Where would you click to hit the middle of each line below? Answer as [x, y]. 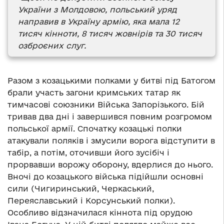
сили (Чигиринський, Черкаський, [81, 188]
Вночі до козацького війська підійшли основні [105, 176]
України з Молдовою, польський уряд [97, 9]
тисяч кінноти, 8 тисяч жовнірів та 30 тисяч [110, 33]
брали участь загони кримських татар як [94, 92]
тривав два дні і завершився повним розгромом [110, 116]
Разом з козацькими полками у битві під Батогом [111, 80]
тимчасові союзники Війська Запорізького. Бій [106, 104]
